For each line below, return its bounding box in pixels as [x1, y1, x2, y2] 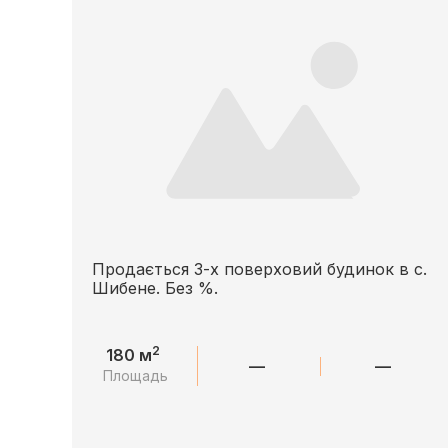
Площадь [103, 367, 169, 384]
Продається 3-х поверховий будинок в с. [92, 259, 427, 279]
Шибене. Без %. [92, 278, 218, 298]
